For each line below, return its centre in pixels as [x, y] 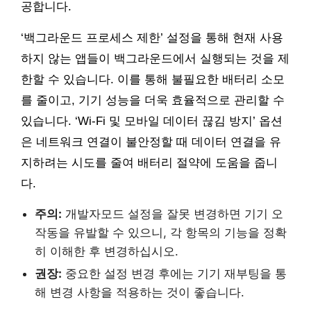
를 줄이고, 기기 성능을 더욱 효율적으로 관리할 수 [153, 100]
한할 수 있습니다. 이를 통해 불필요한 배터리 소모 [153, 79]
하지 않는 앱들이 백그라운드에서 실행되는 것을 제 [155, 58]
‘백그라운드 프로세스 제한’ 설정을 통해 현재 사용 [152, 37]
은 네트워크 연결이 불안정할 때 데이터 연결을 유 [151, 142]
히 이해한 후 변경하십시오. [107, 251]
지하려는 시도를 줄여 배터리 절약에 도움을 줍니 [149, 162]
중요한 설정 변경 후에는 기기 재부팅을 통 [174, 273]
